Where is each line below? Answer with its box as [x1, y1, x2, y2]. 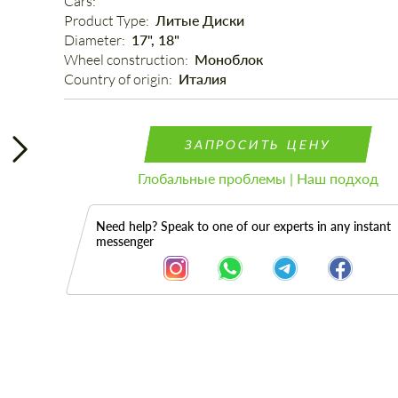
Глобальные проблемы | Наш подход [137, 170, 378, 187]
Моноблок [194, 51, 263, 68]
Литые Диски [155, 12, 244, 28]
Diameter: [63, 31, 128, 49]
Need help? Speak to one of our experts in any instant [95, 219, 391, 234]
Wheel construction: [63, 51, 191, 68]
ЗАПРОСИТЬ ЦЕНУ [183, 137, 333, 152]
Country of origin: [63, 70, 175, 88]
